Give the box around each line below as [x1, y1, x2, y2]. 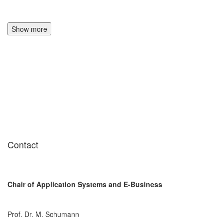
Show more [11, 23, 47, 34]
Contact [7, 137, 38, 151]
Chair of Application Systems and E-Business [7, 179, 162, 189]
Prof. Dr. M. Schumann [7, 209, 79, 219]
